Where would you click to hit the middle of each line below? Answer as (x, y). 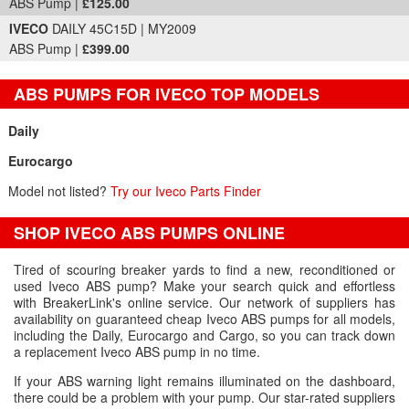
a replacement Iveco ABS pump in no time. (137, 351)
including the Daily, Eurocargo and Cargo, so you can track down (204, 335)
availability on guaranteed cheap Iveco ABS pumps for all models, (204, 319)
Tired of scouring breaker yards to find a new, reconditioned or (204, 269)
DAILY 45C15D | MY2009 (122, 28)
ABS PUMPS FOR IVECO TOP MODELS (167, 94)
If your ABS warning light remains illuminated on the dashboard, (204, 381)
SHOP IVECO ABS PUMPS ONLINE (149, 233)
